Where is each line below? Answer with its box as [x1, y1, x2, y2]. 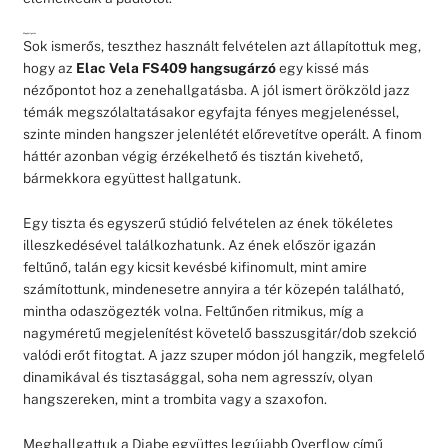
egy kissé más [275, 59, 369, 76]
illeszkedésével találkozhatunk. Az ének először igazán [22, 236, 376, 253]
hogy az [22, 59, 76, 76]
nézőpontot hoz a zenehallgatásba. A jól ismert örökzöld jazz [22, 81, 410, 98]
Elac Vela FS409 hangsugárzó [75, 59, 276, 76]
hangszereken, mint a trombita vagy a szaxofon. [22, 390, 327, 407]
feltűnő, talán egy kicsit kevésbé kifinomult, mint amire [22, 258, 367, 275]
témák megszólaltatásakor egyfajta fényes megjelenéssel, [22, 103, 399, 120]
